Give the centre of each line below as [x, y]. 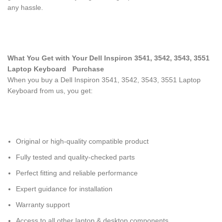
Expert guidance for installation [64, 189]
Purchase [87, 69]
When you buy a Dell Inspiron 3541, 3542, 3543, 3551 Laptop [104, 80]
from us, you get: [66, 91]
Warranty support [43, 205]
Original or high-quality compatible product [82, 141]
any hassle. [25, 7]
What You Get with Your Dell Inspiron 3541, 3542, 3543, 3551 [109, 58]
